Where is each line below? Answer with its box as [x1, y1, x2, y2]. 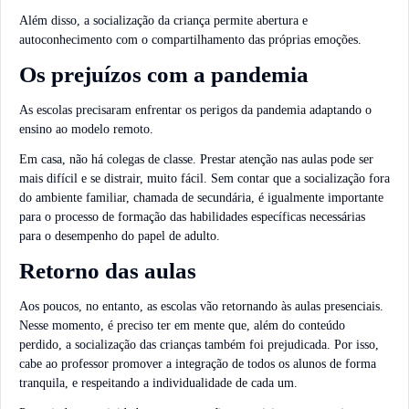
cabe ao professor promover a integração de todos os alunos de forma [19, 356, 376, 371]
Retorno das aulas [19, 257, 196, 283]
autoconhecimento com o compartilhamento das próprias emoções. [19, 32, 362, 47]
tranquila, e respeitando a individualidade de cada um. [19, 375, 298, 390]
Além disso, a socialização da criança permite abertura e [19, 13, 308, 27]
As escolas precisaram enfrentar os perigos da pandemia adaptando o [19, 102, 372, 117]
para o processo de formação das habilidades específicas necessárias [19, 210, 365, 225]
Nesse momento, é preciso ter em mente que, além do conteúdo [19, 318, 345, 332]
